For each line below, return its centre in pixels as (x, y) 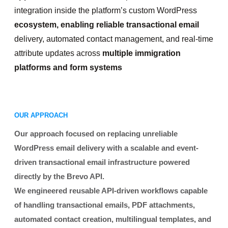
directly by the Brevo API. (59, 176)
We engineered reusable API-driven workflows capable (111, 191)
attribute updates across (58, 53)
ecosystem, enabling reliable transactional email (107, 25)
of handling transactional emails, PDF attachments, (105, 205)
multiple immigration (141, 53)
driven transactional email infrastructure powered (102, 162)
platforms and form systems (68, 67)
